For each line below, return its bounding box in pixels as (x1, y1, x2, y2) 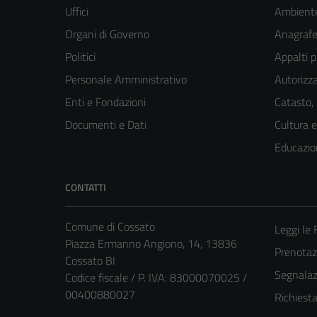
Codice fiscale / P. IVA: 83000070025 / (65, 269, 247, 287)
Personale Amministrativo (65, 71, 187, 88)
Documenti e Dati (65, 116, 146, 134)
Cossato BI (65, 252, 115, 270)
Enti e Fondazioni (65, 93, 146, 111)
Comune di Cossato (65, 218, 155, 236)
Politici (65, 48, 96, 66)
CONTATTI (65, 180, 106, 195)
